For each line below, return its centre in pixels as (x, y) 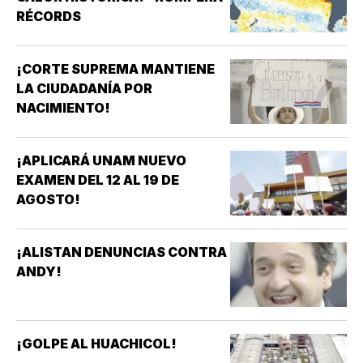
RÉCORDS (49, 16)
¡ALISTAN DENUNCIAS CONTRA (122, 252)
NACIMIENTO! (63, 107)
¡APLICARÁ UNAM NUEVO (101, 160)
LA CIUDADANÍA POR (84, 88)
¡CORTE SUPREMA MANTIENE (115, 68)
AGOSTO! (48, 199)
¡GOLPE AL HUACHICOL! (96, 343)
